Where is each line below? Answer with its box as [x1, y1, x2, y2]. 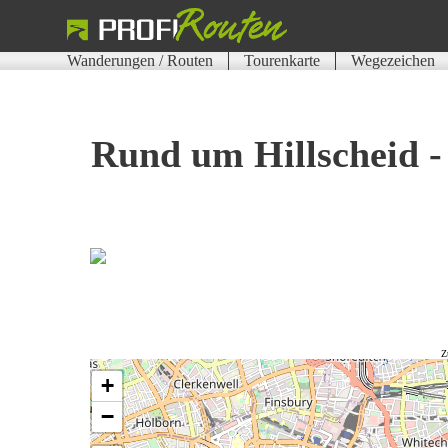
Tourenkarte [244, 52, 321, 70]
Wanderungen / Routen [67, 52, 214, 70]
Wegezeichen [351, 52, 436, 70]
